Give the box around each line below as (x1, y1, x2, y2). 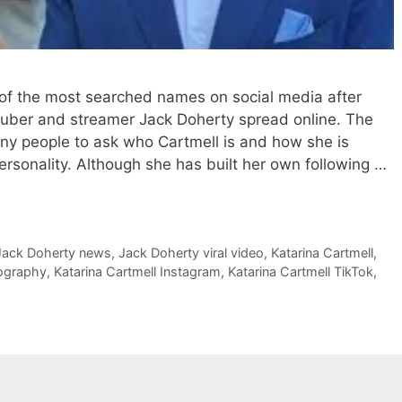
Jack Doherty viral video (118, 245, 264, 261)
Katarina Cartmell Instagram (54, 264, 221, 280)
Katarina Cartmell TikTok (228, 264, 373, 280)
